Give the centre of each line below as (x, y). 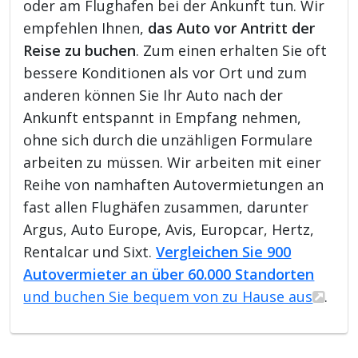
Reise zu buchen (80, 50)
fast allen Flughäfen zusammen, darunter (166, 207)
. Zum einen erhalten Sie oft (232, 50)
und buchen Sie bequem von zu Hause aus (168, 296)
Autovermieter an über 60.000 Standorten (169, 274)
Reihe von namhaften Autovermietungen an (174, 184)
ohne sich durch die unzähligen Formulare (168, 139)
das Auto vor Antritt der (232, 28)
